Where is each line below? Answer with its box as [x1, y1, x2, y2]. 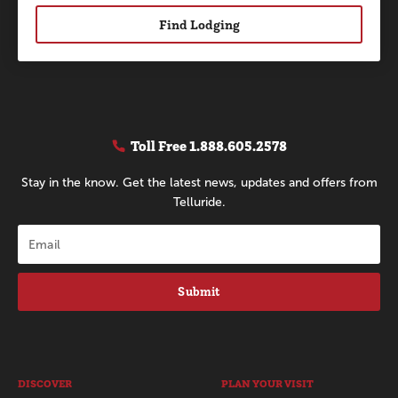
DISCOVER [18, 376, 72, 391]
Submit [178, 283, 220, 299]
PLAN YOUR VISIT [221, 376, 314, 391]
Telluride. [172, 195, 226, 209]
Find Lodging [158, 15, 240, 33]
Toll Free [131, 136, 189, 155]
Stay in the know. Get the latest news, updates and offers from [20, 175, 378, 189]
